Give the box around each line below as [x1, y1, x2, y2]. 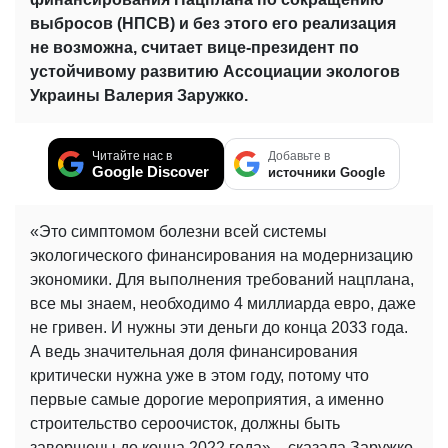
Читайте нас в [92, 149, 172, 164]
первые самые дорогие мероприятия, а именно [30, 391, 384, 409]
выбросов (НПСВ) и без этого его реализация [30, 15, 396, 33]
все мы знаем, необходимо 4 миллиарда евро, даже [30, 295, 416, 313]
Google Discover [92, 163, 209, 181]
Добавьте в [268, 149, 330, 164]
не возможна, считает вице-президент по [30, 39, 359, 57]
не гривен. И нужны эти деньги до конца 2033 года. [30, 319, 408, 337]
